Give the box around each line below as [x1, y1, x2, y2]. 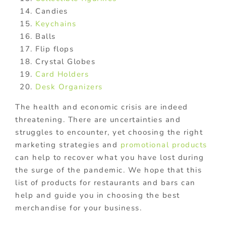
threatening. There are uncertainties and [15, 114, 181, 125]
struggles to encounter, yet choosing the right [15, 127, 203, 137]
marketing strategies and [15, 139, 121, 150]
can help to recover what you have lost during [15, 152, 204, 162]
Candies [35, 6, 68, 16]
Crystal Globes [35, 56, 95, 67]
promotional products [120, 139, 207, 150]
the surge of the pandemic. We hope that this [15, 164, 202, 175]
